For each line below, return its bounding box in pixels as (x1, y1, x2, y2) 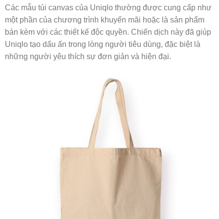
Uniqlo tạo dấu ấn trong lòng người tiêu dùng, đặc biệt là (5, 40, 200, 49)
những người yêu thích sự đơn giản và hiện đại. (5, 52, 171, 61)
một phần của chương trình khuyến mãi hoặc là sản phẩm (5, 16, 204, 24)
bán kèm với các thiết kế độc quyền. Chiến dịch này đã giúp (5, 28, 211, 37)
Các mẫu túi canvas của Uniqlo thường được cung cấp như (5, 3, 212, 12)
